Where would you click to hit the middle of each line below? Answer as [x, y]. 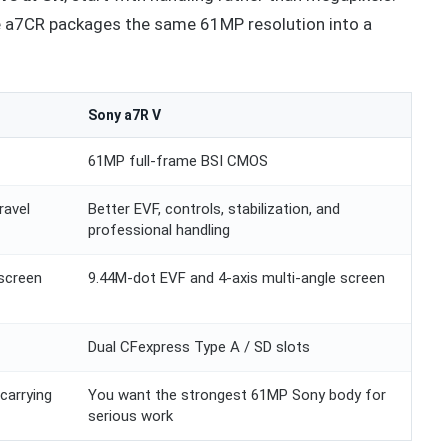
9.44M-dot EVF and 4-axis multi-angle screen [236, 277]
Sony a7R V [124, 114]
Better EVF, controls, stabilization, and [214, 208]
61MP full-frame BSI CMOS [178, 160]
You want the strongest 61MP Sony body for [237, 394]
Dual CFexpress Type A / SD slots [199, 346]
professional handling [159, 229]
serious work [130, 415]
